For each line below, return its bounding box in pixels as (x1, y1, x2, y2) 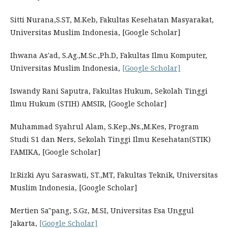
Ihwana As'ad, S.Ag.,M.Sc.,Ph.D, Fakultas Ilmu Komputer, (10, 50, 207, 60)
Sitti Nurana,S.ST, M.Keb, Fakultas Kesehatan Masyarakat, (10, 15, 214, 24)
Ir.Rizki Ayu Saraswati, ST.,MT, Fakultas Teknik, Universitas (10, 170, 218, 180)
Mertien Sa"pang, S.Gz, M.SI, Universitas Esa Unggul (10, 206, 194, 215)
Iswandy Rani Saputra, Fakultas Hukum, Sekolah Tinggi (10, 86, 208, 96)
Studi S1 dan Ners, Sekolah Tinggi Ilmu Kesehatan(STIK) (10, 134, 211, 144)
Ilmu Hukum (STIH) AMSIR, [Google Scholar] (10, 99, 167, 108)
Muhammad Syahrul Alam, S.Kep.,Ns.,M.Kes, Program (10, 122, 199, 131)
